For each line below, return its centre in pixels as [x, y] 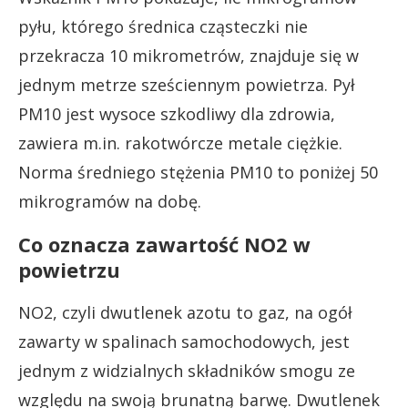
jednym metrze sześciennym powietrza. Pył [187, 84]
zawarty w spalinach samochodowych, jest [184, 341]
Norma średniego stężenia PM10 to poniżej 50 [198, 172]
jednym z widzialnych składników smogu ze [187, 370]
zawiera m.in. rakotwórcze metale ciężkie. [180, 143]
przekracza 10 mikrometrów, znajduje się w [189, 55]
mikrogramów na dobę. [110, 201]
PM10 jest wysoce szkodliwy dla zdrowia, [177, 113]
